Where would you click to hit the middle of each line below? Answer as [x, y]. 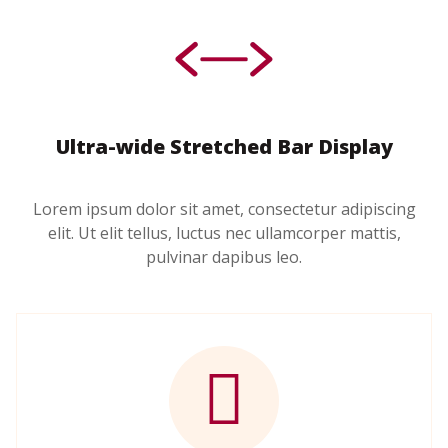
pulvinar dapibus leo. [224, 256]
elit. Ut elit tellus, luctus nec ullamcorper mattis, [224, 232]
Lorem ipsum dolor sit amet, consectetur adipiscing [224, 208]
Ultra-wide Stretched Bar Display [224, 147]
